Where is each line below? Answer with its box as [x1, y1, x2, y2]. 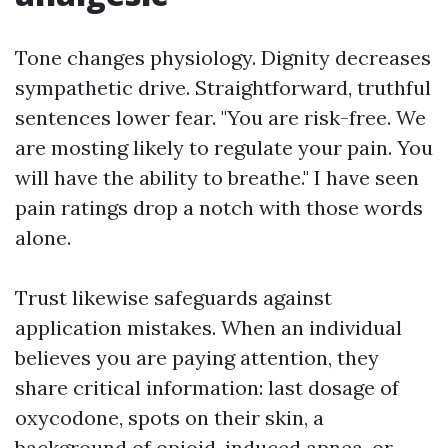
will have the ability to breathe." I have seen [15, 165, 419, 190]
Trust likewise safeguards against [15, 285, 332, 310]
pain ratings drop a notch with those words [15, 195, 423, 220]
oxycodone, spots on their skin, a [15, 405, 324, 430]
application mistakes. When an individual [15, 315, 402, 340]
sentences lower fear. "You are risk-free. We [15, 105, 426, 130]
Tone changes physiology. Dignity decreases [15, 45, 431, 70]
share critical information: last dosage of [15, 375, 399, 400]
